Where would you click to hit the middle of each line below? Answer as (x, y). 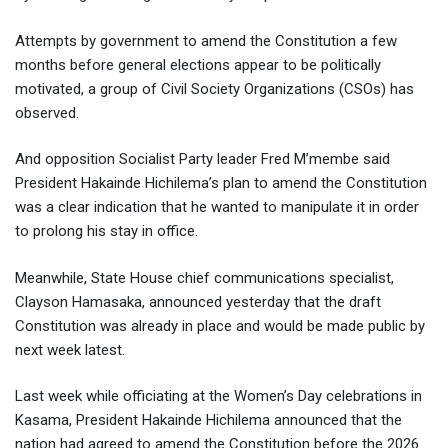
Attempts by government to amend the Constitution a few (206, 40)
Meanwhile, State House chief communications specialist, (204, 277)
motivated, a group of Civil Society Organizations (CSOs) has (214, 88)
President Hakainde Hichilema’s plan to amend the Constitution (221, 183)
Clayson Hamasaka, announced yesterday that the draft (198, 301)
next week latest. (70, 349)
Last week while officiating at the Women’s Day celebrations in (218, 396)
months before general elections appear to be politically (198, 64)
